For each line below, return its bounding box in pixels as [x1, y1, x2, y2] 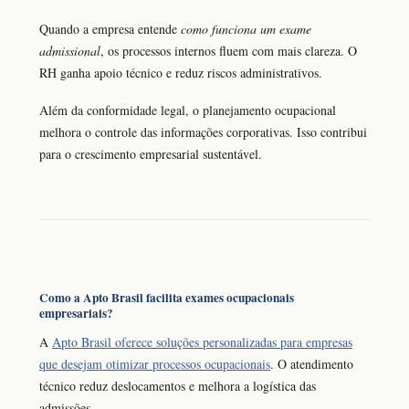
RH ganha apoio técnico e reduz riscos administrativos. [39, 64, 322, 82]
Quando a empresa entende [39, 20, 181, 38]
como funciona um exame [181, 20, 311, 38]
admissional [39, 42, 100, 60]
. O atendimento [270, 355, 353, 373]
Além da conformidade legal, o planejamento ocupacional [39, 101, 336, 120]
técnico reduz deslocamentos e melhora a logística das [39, 377, 316, 395]
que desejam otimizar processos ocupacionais [39, 355, 270, 373]
